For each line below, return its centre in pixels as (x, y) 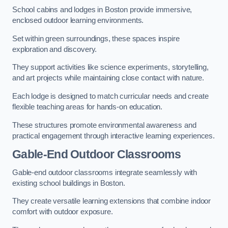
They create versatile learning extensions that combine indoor (112, 201)
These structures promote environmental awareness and (104, 125)
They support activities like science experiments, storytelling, (110, 67)
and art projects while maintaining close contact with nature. (108, 78)
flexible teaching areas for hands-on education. (88, 107)
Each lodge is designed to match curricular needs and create (110, 96)
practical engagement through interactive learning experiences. (113, 136)
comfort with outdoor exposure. (63, 212)
